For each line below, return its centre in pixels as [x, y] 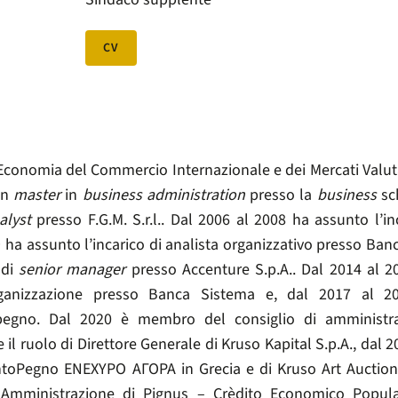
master [37, 195]
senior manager [72, 270]
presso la [281, 195]
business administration [163, 195]
